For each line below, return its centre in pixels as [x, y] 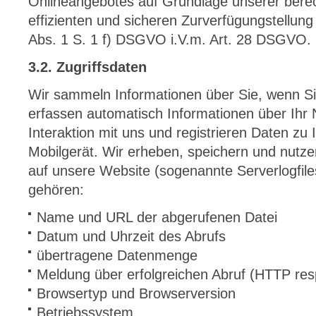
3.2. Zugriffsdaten [87, 67]
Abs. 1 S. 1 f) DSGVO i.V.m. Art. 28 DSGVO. [170, 39]
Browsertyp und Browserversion [136, 293]
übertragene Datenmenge [117, 255]
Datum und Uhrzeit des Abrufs [131, 236]
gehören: [56, 190]
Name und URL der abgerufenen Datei [157, 217]
